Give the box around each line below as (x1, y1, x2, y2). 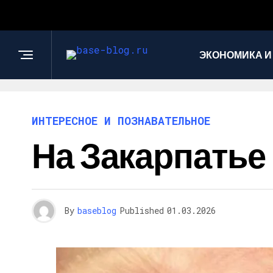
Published (119, 205, 164, 216)
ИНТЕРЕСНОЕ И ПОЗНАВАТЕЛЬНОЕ (32, 113, 210, 128)
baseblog (77, 205, 116, 216)
